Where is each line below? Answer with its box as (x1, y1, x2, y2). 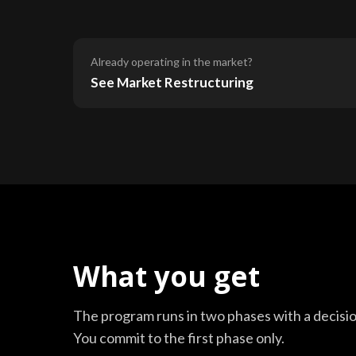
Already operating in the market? (91, 54, 253, 68)
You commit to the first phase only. (73, 328, 284, 346)
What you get (73, 257, 260, 295)
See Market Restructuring (91, 73, 253, 91)
